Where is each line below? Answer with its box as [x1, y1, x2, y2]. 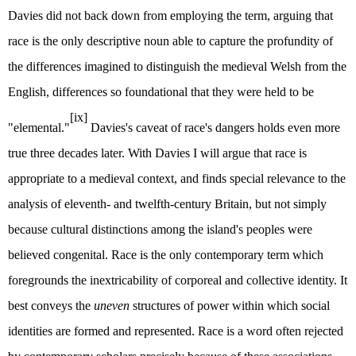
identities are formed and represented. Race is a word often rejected [8, 323, 343, 338]
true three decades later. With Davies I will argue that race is [8, 145, 307, 160]
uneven [94, 298, 130, 312]
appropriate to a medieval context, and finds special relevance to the [8, 171, 346, 185]
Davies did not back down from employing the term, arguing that [8, 9, 333, 22]
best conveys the [8, 298, 94, 312]
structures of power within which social [130, 298, 330, 312]
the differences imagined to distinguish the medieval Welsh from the [8, 60, 346, 73]
